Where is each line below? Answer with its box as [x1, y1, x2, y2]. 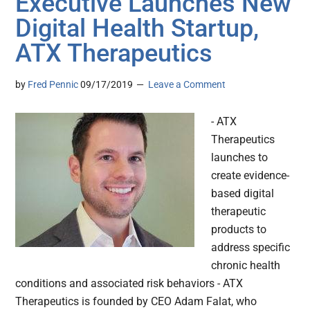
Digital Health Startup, [15, 14, 259, 44]
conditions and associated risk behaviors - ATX [15, 277, 244, 291]
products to [211, 223, 267, 237]
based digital [211, 187, 275, 201]
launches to [211, 151, 268, 165]
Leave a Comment [148, 79, 226, 91]
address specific [211, 241, 291, 255]
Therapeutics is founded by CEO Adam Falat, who [15, 295, 257, 309]
